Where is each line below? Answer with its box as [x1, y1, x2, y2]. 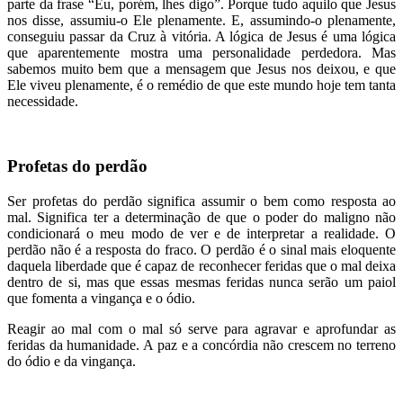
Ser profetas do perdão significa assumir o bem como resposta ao [7, 193, 396, 209]
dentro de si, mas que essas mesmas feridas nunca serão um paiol [7, 273, 396, 290]
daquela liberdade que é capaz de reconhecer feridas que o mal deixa [7, 257, 396, 273]
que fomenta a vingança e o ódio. [7, 290, 195, 306]
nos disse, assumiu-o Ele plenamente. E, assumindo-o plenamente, [7, 12, 396, 28]
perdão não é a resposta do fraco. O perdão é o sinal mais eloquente [7, 241, 396, 257]
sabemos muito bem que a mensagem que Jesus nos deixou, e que [7, 60, 396, 76]
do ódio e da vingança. [7, 353, 136, 369]
